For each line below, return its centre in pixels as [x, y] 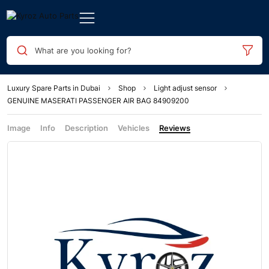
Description [86, 128]
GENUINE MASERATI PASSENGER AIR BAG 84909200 [98, 101]
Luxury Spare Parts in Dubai [54, 88]
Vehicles [134, 128]
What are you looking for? [83, 50]
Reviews [175, 128]
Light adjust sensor [185, 88]
